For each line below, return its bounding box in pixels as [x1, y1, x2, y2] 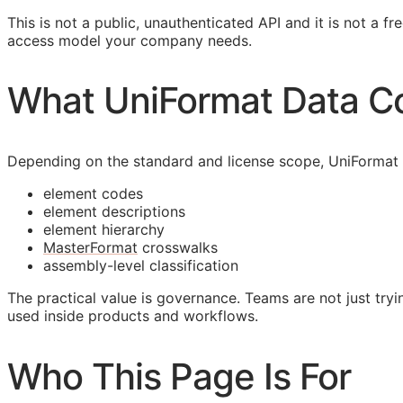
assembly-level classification [43, 256, 238, 275]
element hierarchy [43, 220, 165, 239]
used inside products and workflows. [7, 307, 258, 326]
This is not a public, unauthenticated [7, 13, 258, 31]
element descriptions [43, 202, 185, 221]
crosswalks [138, 238, 218, 257]
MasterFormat [43, 238, 138, 257]
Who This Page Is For [7, 354, 351, 399]
